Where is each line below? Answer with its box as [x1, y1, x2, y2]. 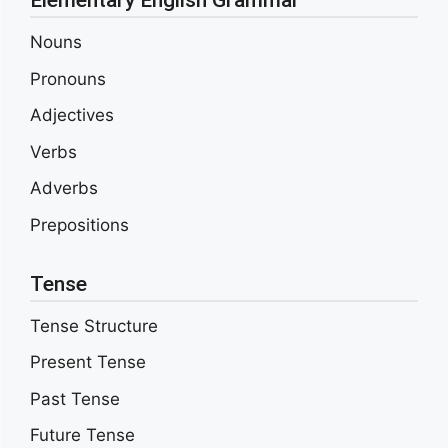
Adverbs [30, 178, 98, 199]
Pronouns [30, 68, 106, 89]
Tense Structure [30, 315, 158, 336]
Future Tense [30, 425, 135, 446]
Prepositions [30, 214, 129, 235]
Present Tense [30, 352, 146, 373]
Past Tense [30, 388, 120, 409]
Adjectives [30, 105, 114, 126]
